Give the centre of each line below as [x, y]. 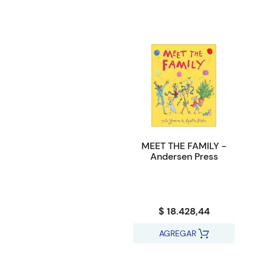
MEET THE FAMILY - [184, 146]
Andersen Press [184, 157]
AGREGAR [177, 234]
